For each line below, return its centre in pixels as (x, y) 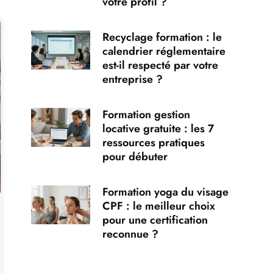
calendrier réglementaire (164, 51)
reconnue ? (131, 234)
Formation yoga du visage (166, 192)
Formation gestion (147, 114)
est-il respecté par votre (161, 65)
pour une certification (155, 220)
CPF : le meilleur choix (159, 206)
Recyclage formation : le (162, 37)
